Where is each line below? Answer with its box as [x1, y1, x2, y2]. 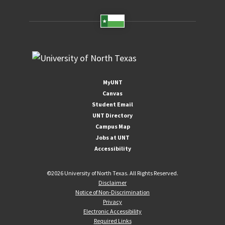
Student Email [92, 100, 133, 108]
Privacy [103, 197, 122, 205]
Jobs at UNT [95, 133, 130, 141]
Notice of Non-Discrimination [75, 188, 150, 196]
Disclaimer [98, 178, 127, 186]
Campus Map [95, 122, 130, 130]
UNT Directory [92, 111, 133, 119]
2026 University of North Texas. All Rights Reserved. [51, 169, 178, 177]
